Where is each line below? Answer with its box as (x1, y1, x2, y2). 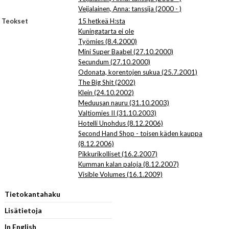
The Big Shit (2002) (78, 78, 135, 86)
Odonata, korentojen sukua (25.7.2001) (78, 68, 197, 76)
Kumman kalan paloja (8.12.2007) (78, 160, 179, 168)
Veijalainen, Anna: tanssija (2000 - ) (78, 5, 181, 13)
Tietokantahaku (4, 190, 60, 198)
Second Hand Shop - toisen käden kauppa (78, 129, 202, 138)
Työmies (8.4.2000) (78, 37, 137, 45)
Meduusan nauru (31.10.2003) (78, 99, 169, 107)
